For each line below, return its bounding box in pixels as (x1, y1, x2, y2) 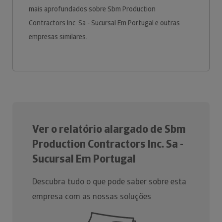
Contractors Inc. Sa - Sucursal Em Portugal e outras (29, 18, 180, 27)
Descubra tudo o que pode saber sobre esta (32, 176, 186, 187)
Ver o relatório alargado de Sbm (32, 122, 186, 136)
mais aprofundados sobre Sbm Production (29, 4, 156, 13)
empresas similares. (29, 32, 89, 41)
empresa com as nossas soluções (32, 191, 151, 202)
